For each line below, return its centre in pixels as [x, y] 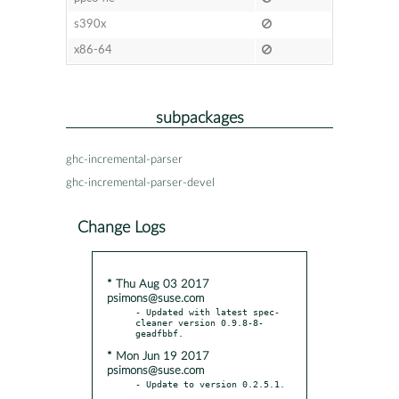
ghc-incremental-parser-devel [140, 183]
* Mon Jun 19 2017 [158, 356]
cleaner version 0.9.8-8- [199, 322]
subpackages [199, 118]
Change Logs [122, 227]
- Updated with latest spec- [208, 311]
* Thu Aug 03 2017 [158, 284]
